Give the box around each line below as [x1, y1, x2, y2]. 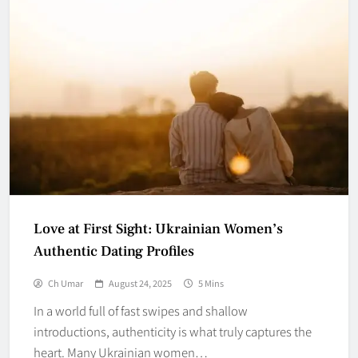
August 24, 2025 [109, 276, 172, 289]
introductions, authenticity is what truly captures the [34, 322, 312, 340]
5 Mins [198, 276, 224, 289]
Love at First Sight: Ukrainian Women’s [34, 219, 283, 238]
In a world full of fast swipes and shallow [34, 301, 248, 319]
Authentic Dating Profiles [34, 241, 194, 261]
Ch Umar [48, 276, 83, 289]
